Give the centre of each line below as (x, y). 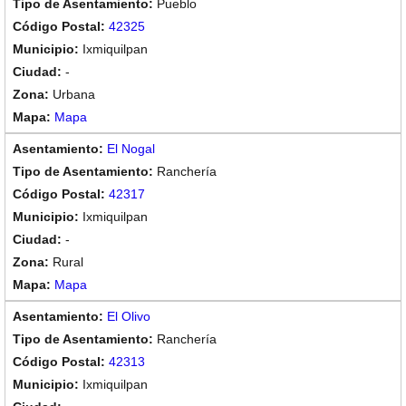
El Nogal (131, 149)
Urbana (74, 94)
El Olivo (129, 316)
